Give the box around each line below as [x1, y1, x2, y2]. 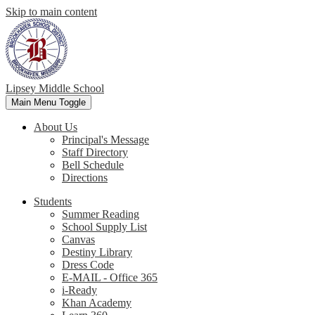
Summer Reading [62, 208, 139, 220]
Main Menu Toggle [11, 97, 86, 108]
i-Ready [62, 284, 97, 296]
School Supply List [62, 221, 147, 233]
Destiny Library [62, 246, 132, 258]
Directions [62, 172, 108, 184]
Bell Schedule [62, 159, 124, 171]
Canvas [62, 233, 95, 245]
